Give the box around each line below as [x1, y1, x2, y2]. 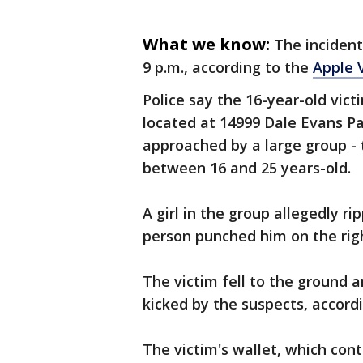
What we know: [143, 33, 270, 56]
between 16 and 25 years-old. [143, 158, 351, 178]
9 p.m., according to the [143, 58, 313, 78]
